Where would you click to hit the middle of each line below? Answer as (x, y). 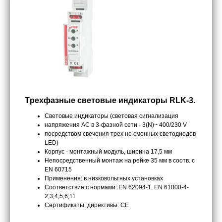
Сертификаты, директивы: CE (87, 205)
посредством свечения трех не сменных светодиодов (120, 134)
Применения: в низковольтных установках (104, 179)
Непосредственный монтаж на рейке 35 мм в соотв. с (120, 161)
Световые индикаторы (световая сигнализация (111, 116)
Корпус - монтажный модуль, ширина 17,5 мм (108, 152)
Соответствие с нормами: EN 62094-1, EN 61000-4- (117, 188)
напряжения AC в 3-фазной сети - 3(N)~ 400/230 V (116, 125)
